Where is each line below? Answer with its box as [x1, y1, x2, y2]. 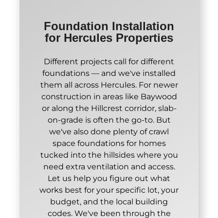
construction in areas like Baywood [41, 91, 177, 101]
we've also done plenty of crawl [49, 127, 169, 136]
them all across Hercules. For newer [40, 80, 178, 90]
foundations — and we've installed [42, 68, 176, 78]
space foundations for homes [52, 138, 166, 148]
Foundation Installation [44, 19, 174, 33]
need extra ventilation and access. [43, 162, 175, 171]
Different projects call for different [44, 56, 174, 66]
